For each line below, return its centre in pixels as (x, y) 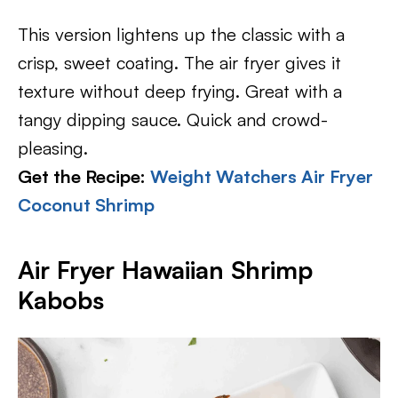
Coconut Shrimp (86, 204)
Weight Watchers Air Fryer (262, 176)
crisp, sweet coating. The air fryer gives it (179, 62)
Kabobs (61, 299)
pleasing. (53, 147)
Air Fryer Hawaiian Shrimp (165, 269)
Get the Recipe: (84, 176)
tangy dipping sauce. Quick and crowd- (173, 119)
